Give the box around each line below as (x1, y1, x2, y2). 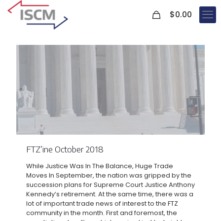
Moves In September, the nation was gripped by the (26, 170, 191, 180)
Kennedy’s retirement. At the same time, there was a (26, 189, 193, 199)
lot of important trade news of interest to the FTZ (26, 198, 178, 208)
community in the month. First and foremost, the (26, 208, 177, 218)
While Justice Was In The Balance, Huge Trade (26, 161, 173, 171)
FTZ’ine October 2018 (26, 143, 104, 154)
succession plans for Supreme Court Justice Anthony (26, 180, 195, 189)
